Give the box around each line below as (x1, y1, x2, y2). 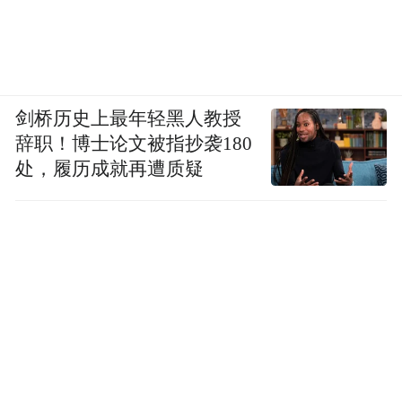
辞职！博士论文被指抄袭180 (15, 134, 253, 154)
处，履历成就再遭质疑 (15, 159, 205, 179)
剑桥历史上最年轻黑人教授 (15, 109, 242, 129)
